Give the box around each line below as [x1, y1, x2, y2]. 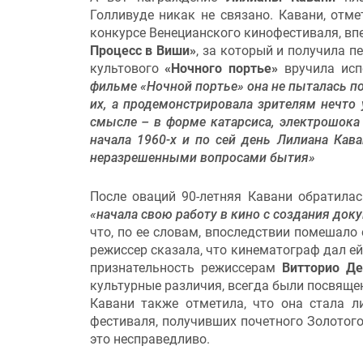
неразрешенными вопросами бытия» [89, 150, 315, 166]
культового [89, 61, 165, 77]
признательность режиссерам [89, 259, 282, 275]
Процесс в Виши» [89, 43, 197, 59]
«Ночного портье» [164, 61, 279, 77]
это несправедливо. [89, 331, 210, 347]
